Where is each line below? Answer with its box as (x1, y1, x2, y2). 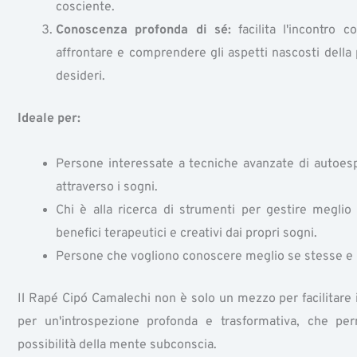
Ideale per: (18, 110, 80, 127)
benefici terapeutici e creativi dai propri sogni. (56, 225, 317, 241)
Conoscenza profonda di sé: (56, 22, 231, 38)
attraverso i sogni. (56, 178, 158, 195)
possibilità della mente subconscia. (18, 336, 217, 353)
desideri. (56, 68, 105, 84)
